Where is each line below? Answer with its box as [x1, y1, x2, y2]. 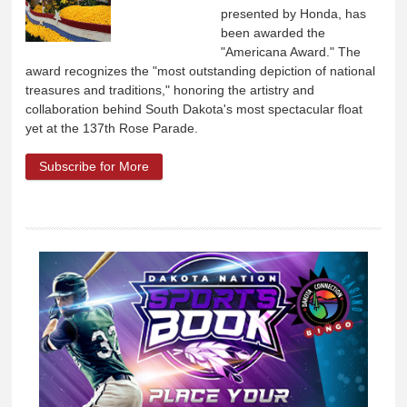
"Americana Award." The [221, 45, 362, 59]
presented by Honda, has [221, 6, 367, 21]
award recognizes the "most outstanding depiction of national [25, 64, 376, 78]
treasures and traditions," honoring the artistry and [25, 83, 315, 97]
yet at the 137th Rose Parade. [25, 121, 199, 135]
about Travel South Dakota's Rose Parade [157, 158, 400, 174]
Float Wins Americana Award [195, 184, 361, 199]
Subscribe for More [39, 158, 150, 174]
